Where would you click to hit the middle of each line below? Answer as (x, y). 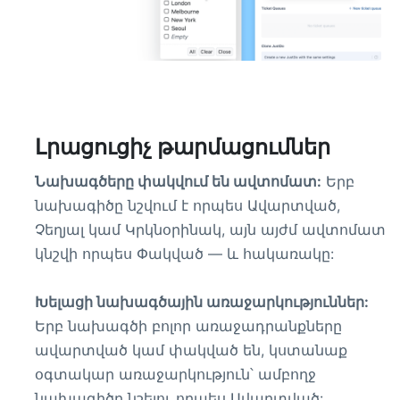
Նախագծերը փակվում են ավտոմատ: (178, 181)
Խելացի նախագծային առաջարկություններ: (202, 302)
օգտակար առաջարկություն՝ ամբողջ (175, 374)
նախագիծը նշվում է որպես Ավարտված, (187, 205)
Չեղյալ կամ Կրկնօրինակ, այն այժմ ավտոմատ (210, 229)
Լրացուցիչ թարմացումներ (183, 147)
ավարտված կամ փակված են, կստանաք (191, 350)
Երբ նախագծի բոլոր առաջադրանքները (188, 326)
